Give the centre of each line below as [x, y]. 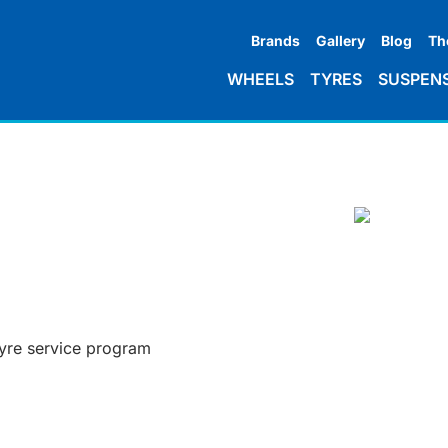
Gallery [340, 40]
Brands [275, 40]
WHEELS [260, 78]
